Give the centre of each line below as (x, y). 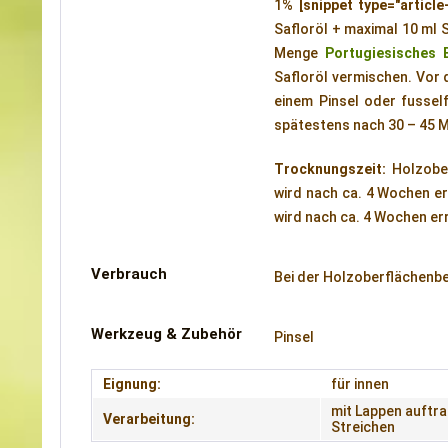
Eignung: (132, 384)
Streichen (363, 427)
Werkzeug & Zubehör (166, 334)
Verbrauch (129, 274)
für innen (360, 384)
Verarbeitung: (149, 419)
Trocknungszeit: (333, 169)
